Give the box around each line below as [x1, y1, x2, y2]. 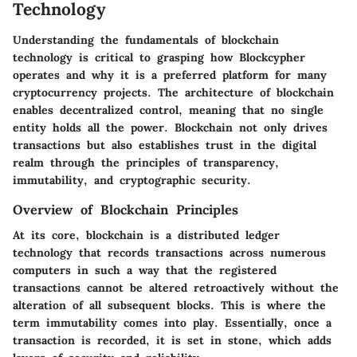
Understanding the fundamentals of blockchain [13, 32, 279, 47]
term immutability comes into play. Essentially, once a [13, 316, 331, 331]
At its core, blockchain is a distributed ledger [13, 228, 280, 243]
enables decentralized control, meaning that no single [13, 102, 324, 117]
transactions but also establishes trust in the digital [13, 137, 316, 152]
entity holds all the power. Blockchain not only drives [13, 120, 328, 135]
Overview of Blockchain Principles [13, 201, 238, 218]
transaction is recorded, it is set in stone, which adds [13, 333, 331, 348]
